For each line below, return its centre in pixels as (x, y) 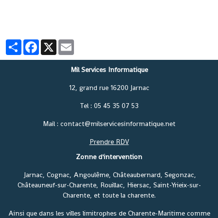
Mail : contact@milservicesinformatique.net (109, 124)
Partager (35, 44)
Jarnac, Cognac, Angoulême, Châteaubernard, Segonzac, (109, 175)
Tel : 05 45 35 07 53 (109, 106)
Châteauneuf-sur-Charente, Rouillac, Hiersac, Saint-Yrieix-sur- (109, 185)
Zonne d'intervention (109, 157)
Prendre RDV (109, 142)
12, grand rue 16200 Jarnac (109, 88)
